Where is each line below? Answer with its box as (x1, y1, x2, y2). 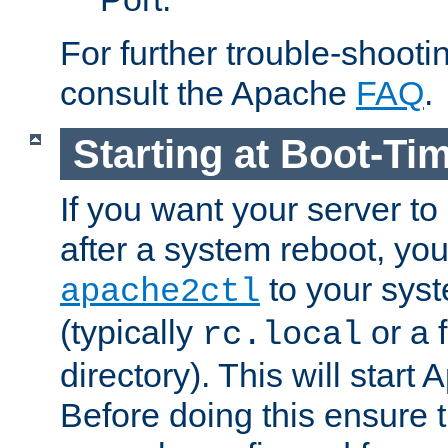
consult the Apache (60, 74, 356, 113)
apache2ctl (60, 273, 260, 312)
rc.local (202, 316, 362, 355)
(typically (60, 313, 202, 352)
